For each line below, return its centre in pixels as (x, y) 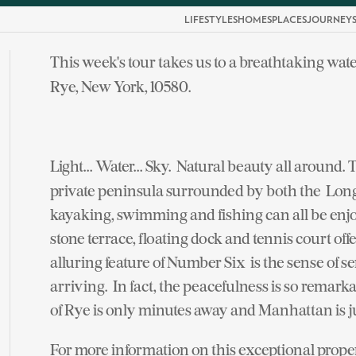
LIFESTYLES (211, 20)
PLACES (289, 20)
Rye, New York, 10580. (121, 86)
